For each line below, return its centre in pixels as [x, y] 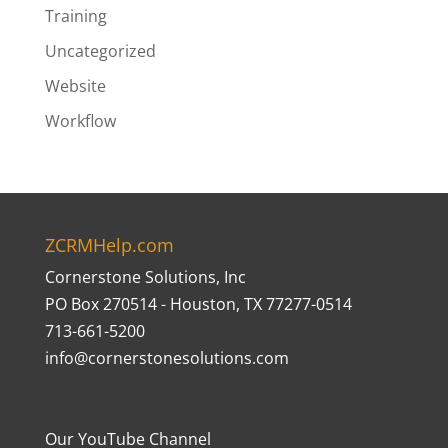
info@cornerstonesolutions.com [166, 358]
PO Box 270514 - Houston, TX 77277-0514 [198, 304]
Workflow [80, 121]
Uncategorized [100, 51]
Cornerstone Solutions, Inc [145, 277]
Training [75, 16]
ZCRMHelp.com [109, 245]
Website [75, 86]
